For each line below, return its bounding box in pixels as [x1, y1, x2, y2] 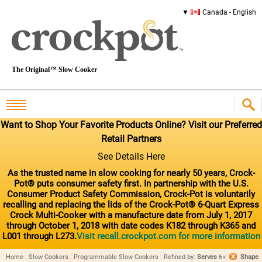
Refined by [164, 253, 194, 261]
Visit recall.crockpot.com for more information [76, 230, 260, 242]
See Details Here [97, 150, 165, 162]
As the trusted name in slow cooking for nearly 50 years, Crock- [7, 167, 255, 178]
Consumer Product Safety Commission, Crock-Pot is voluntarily [7, 188, 255, 199]
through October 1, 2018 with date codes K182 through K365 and [6, 220, 256, 231]
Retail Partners [101, 133, 161, 144]
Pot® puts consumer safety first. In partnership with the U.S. [13, 178, 249, 189]
